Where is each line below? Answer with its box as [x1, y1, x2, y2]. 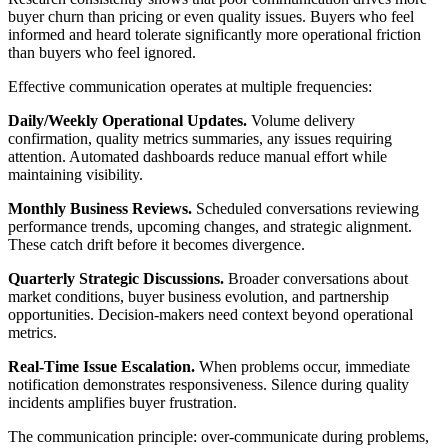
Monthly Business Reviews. [8, 199, 192, 217]
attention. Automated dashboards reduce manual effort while [8, 147, 387, 165]
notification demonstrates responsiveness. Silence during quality [8, 375, 409, 393]
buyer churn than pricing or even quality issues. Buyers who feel [8, 7, 414, 25]
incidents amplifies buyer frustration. [8, 393, 237, 411]
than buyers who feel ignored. [8, 43, 196, 61]
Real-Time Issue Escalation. [8, 357, 195, 375]
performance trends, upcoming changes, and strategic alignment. [8, 217, 412, 235]
